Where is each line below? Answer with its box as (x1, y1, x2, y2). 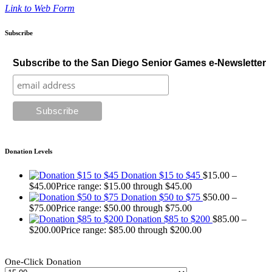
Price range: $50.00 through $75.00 (56, 203, 192, 214)
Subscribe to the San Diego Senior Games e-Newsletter (12, 57, 266, 68)
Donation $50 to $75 (121, 192, 200, 203)
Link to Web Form (5, 2, 75, 13)
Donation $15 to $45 (121, 170, 200, 181)
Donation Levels (5, 148, 52, 155)
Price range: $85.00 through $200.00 (61, 225, 202, 236)
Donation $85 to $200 (126, 214, 210, 225)
